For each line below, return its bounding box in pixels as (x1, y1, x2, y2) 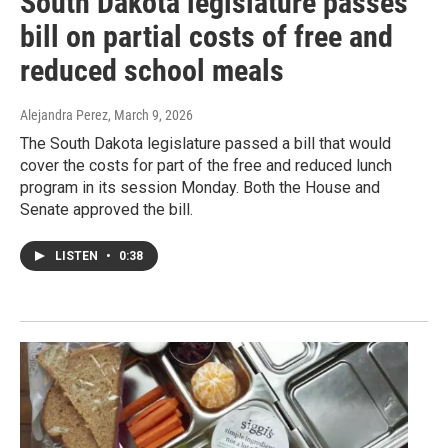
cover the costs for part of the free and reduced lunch (20, 156, 392, 176)
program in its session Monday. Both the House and (20, 178, 380, 198)
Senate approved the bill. (20, 200, 193, 220)
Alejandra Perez (20, 107, 108, 124)
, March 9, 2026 (108, 107, 193, 124)
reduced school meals (20, 53, 284, 89)
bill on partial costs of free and (20, 19, 393, 55)
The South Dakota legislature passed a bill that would (20, 134, 391, 154)
